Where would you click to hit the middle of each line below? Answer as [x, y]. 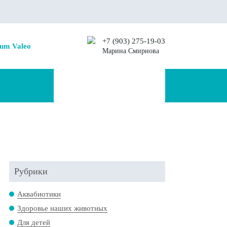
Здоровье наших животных [62, 208]
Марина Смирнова [130, 51]
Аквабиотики [39, 194]
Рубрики [31, 171]
